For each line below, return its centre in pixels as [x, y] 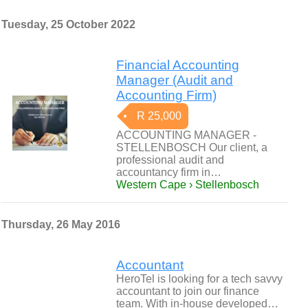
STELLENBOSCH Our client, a [192, 147]
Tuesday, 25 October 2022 [68, 24]
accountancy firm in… [169, 172]
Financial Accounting [178, 65]
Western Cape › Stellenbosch [188, 185]
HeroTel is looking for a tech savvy [199, 279]
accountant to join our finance [188, 291]
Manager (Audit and [175, 80]
